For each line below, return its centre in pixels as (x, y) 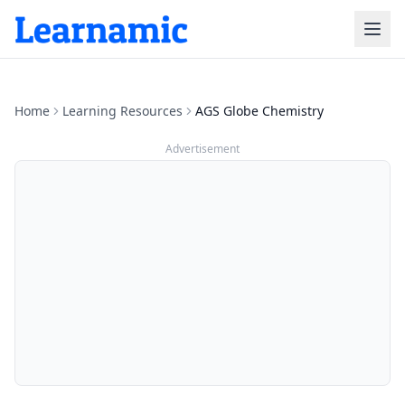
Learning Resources (122, 111)
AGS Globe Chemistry (259, 111)
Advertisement (202, 149)
